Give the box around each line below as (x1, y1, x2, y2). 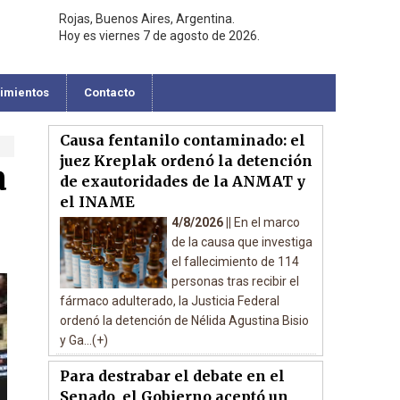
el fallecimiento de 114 (171, 254, 299, 269)
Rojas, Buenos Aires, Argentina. (59, 12, 235, 26)
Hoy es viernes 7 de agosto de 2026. (59, 29, 260, 43)
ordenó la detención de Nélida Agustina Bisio (59, 313, 309, 328)
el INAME (59, 193, 135, 211)
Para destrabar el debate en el (59, 367, 285, 385)
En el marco (233, 215, 300, 229)
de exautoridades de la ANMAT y (59, 172, 305, 190)
